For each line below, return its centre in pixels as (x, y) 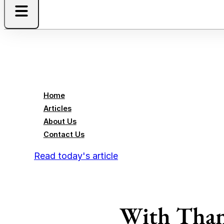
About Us (60, 121)
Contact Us (64, 134)
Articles (57, 108)
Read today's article (76, 155)
